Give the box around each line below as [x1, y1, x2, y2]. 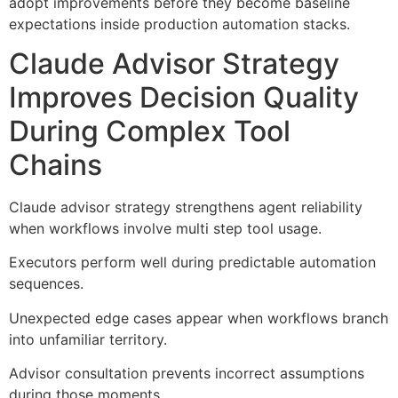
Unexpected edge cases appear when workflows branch [9, 308, 388, 327]
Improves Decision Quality [9, 79, 359, 115]
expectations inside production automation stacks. [9, 14, 350, 33]
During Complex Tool [9, 113, 291, 148]
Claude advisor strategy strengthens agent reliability [9, 197, 362, 216]
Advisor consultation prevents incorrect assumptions [9, 364, 364, 383]
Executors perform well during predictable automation [9, 253, 376, 272]
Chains [9, 147, 102, 182]
